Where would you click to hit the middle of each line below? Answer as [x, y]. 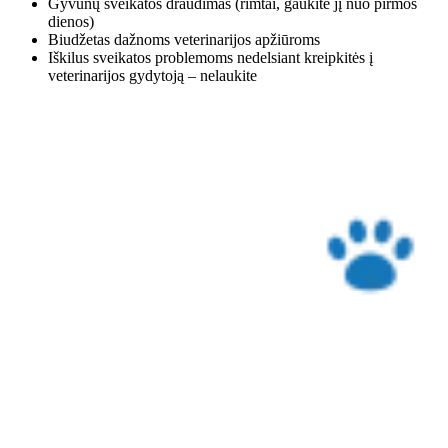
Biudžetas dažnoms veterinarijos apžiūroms [184, 40]
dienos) [71, 22]
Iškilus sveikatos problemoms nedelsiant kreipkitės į [210, 58]
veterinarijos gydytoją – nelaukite [152, 76]
